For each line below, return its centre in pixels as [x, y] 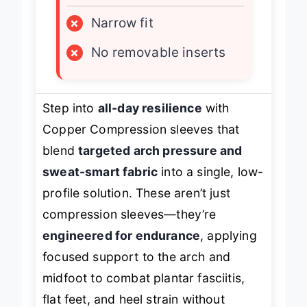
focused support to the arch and [137, 256]
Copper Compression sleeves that [141, 129]
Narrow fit [122, 23]
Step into [70, 108]
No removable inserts [159, 52]
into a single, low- [211, 171]
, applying [229, 235]
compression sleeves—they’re [130, 214]
